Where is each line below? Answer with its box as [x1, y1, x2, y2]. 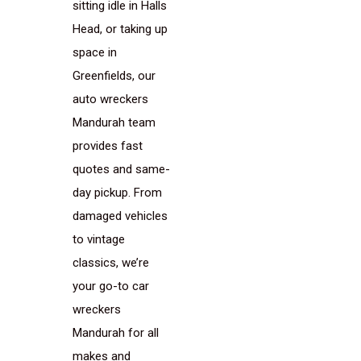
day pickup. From [73, 185, 162, 200]
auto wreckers [73, 92, 148, 106]
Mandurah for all [73, 326, 159, 340]
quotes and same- [73, 162, 170, 176]
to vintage [73, 232, 125, 247]
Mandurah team [73, 115, 156, 130]
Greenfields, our [73, 68, 156, 83]
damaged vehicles [73, 209, 168, 223]
